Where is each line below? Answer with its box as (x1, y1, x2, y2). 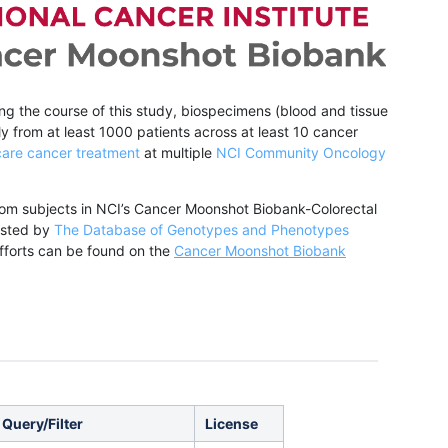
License (205, 415, 258, 433)
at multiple (140, 144, 216, 161)
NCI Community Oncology (216, 144, 386, 161)
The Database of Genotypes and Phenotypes (54, 221, 349, 238)
